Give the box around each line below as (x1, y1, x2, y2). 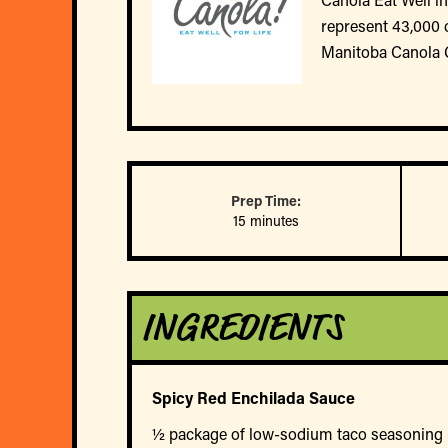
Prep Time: (231, 190, 301, 210)
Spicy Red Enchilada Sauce (152, 386, 355, 408)
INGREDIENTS (142, 299, 342, 356)
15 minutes (233, 210, 299, 230)
